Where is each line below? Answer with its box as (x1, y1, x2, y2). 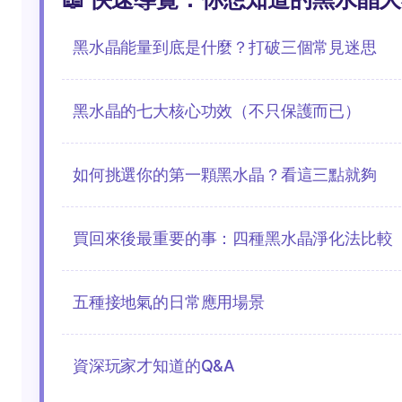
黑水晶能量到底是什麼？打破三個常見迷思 (73, 38, 377, 57)
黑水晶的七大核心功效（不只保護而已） (73, 101, 361, 121)
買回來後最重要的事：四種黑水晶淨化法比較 (73, 229, 393, 249)
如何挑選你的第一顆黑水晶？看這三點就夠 (73, 165, 377, 185)
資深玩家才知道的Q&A (73, 356, 236, 376)
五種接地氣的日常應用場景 (73, 293, 265, 312)
